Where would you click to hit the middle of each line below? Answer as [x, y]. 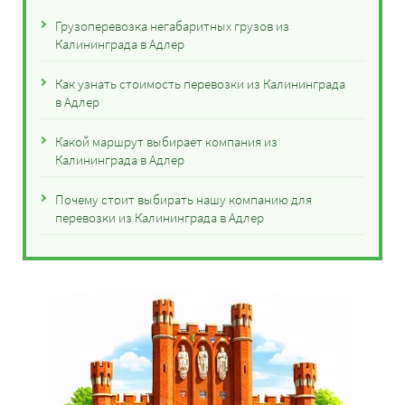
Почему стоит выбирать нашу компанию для [184, 199]
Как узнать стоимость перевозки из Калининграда [200, 84]
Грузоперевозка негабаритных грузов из [172, 26]
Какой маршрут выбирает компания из [166, 141]
